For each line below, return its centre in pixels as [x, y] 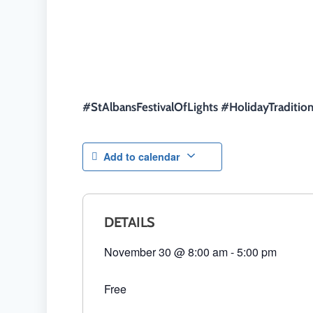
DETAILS [130, 222]
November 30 [138, 252]
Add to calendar [142, 156]
